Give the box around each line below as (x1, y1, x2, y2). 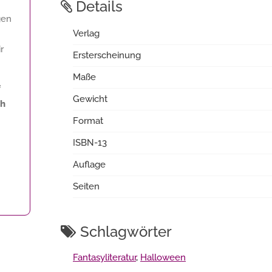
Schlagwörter (76, 223, 172, 240)
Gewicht (73, 93, 107, 104)
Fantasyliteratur (73, 252, 136, 263)
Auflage (73, 159, 106, 170)
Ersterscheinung (73, 50, 141, 61)
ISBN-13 (73, 137, 107, 148)
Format (73, 115, 103, 126)
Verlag (73, 28, 100, 39)
